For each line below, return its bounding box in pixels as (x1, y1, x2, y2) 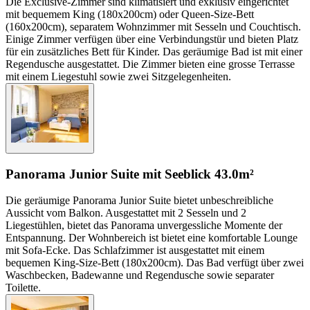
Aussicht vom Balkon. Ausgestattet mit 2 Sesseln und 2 (6, 207, 246, 219)
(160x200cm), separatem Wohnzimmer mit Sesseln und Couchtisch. (6, 20, 301, 33)
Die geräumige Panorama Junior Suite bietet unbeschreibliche (6, 194, 273, 207)
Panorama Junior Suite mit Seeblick (6, 166, 211, 181)
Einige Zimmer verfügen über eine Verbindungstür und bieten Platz (6, 33, 298, 45)
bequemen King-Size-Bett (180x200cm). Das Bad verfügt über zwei (6, 257, 304, 269)
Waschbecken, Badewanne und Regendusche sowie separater (6, 269, 274, 282)
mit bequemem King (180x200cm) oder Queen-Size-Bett (6, 8, 254, 20)
